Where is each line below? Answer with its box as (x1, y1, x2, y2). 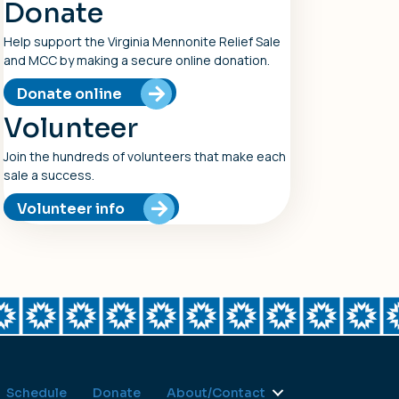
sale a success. (4, 166, 95, 183)
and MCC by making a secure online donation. (4, 51, 271, 69)
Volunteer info (17, 199, 126, 218)
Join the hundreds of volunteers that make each (4, 147, 287, 165)
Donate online (17, 84, 123, 103)
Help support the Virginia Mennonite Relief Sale (4, 32, 281, 50)
